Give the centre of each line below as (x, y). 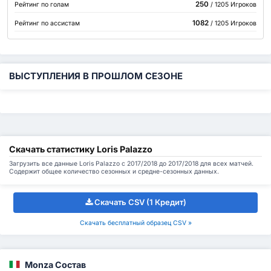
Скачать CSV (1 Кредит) (140, 202)
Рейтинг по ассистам (47, 24)
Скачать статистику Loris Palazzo (81, 149)
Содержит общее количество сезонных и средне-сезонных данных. (114, 171)
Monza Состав (55, 264)
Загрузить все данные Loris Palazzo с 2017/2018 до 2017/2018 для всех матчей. (131, 163)
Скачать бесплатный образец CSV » (135, 223)
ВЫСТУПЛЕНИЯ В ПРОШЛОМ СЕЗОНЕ (96, 76)
